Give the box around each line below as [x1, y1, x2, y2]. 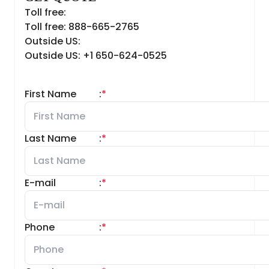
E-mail [25, 176, 56, 190]
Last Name [25, 131, 76, 145]
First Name [25, 87, 76, 101]
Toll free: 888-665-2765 [25, 20, 139, 34]
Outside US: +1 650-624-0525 [25, 49, 167, 62]
